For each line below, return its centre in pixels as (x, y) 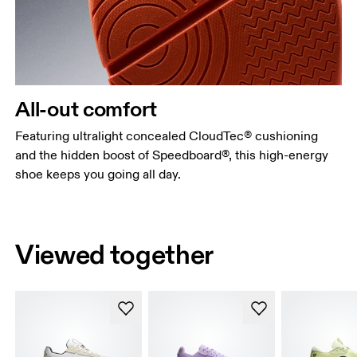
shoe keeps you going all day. (98, 174)
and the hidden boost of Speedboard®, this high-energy (172, 155)
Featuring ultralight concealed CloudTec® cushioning (167, 136)
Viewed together (115, 255)
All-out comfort (86, 108)
